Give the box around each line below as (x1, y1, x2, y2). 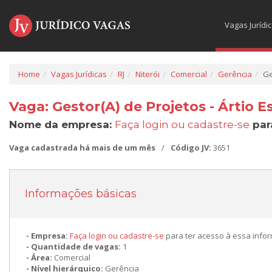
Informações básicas (25, 187, 137, 200)
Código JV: (171, 142, 213, 153)
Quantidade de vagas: (31, 241, 123, 252)
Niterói (135, 69, 160, 80)
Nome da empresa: (9, 118, 115, 131)
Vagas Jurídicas (51, 69, 107, 80)
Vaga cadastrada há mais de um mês (9, 142, 155, 153)
